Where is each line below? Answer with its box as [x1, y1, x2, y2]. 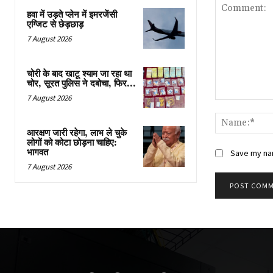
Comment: [214, 100, 255, 111]
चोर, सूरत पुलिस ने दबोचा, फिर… [27, 78, 135, 90]
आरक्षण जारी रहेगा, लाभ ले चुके [27, 127, 127, 140]
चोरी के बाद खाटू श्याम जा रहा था [27, 68, 132, 80]
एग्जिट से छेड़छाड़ [27, 18, 83, 30]
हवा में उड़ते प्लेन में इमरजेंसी [27, 9, 117, 21]
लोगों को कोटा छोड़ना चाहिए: [27, 137, 117, 149]
